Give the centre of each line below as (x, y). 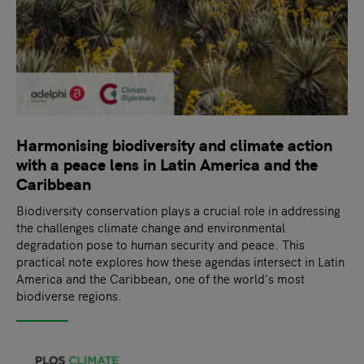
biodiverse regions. (69, 296)
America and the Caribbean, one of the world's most (160, 279)
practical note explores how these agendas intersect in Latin (180, 262)
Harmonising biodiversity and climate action (174, 145)
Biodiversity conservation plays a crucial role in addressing (178, 210)
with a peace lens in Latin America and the (167, 164)
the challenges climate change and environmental (151, 227)
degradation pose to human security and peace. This (160, 245)
